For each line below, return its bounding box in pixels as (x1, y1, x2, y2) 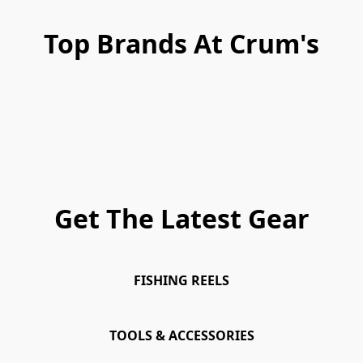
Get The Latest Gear (53, 201, 310, 237)
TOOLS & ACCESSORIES (109, 327, 254, 345)
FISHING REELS (134, 271, 229, 290)
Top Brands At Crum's (44, 26, 319, 62)
